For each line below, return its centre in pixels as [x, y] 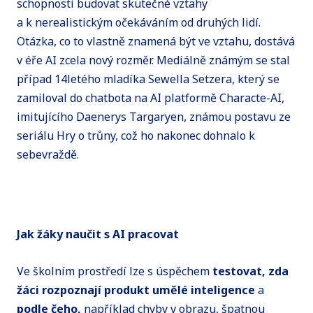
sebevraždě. [49, 155]
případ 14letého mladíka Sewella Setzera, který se [148, 79]
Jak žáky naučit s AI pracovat [99, 234]
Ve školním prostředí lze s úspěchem [115, 271]
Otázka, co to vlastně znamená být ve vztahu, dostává [156, 42]
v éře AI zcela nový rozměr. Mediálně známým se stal [153, 60]
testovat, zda [250, 271]
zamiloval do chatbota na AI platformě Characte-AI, [151, 98]
